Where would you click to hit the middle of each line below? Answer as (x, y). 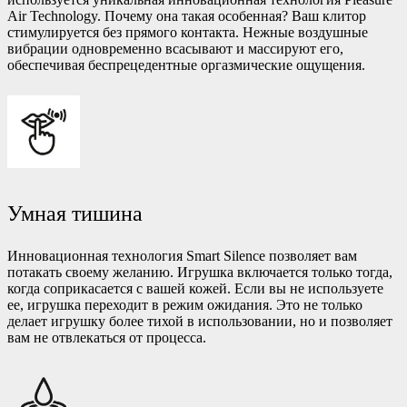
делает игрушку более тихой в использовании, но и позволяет (200, 321)
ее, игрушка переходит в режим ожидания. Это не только (185, 305)
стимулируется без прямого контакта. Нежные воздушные (188, 33)
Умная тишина (75, 213)
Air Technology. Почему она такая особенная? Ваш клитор (187, 16)
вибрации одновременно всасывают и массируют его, (175, 49)
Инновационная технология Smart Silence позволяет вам (182, 256)
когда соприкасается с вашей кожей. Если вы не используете (195, 288)
